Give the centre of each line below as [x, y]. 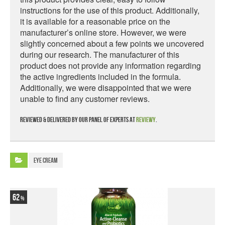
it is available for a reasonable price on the [95, 21]
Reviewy [146, 120]
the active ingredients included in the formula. [100, 77]
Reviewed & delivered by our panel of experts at [78, 120]
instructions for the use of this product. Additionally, [110, 10]
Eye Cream [46, 160]
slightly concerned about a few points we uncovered [112, 43]
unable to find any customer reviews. [85, 99]
